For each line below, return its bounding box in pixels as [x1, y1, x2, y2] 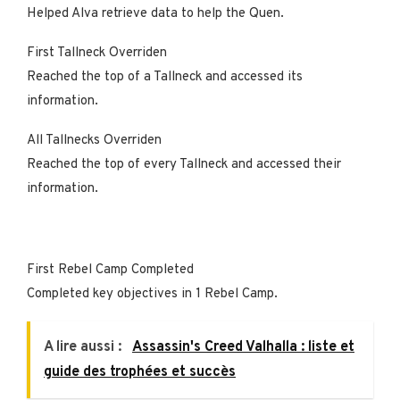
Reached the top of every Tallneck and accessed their [27, 155, 341, 173]
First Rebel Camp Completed [27, 261, 197, 279]
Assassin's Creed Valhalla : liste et [132, 337, 354, 356]
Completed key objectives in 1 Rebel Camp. [27, 285, 278, 303]
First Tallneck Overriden [27, 44, 171, 62]
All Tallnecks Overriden [27, 131, 165, 149]
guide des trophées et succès [44, 362, 236, 381]
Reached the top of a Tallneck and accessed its [27, 68, 303, 86]
